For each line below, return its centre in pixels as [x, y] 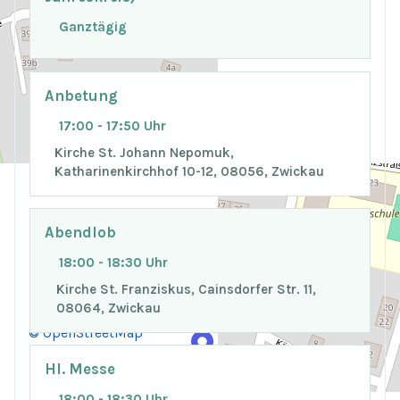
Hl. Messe [80, 370]
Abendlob [80, 233]
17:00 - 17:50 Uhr [112, 125]
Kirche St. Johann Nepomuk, [144, 152]
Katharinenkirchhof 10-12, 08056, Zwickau [189, 171]
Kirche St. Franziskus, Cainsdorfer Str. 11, [187, 289]
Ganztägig [93, 26]
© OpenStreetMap [86, 333]
